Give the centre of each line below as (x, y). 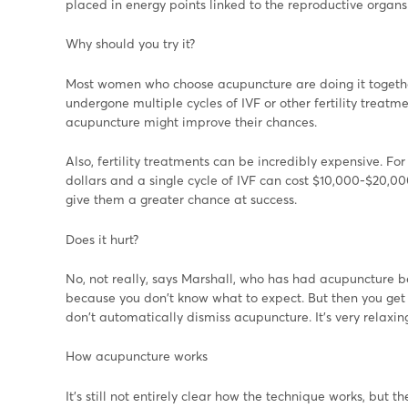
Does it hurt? (102, 239)
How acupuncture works (137, 356)
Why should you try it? (130, 44)
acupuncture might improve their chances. (191, 121)
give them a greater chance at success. (181, 199)
